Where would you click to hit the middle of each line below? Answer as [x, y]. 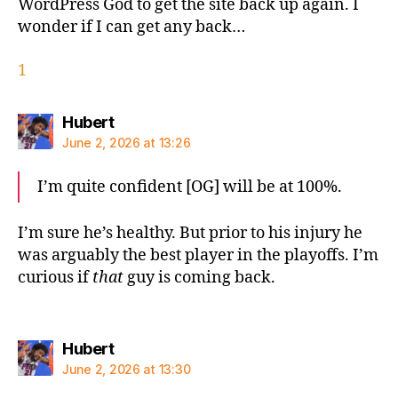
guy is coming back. [199, 278]
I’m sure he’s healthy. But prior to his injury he [190, 234]
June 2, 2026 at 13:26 [127, 142]
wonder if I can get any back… [131, 28]
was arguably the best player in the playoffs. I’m [198, 256]
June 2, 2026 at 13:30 [127, 369]
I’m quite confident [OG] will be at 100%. [190, 187]
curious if [55, 278]
